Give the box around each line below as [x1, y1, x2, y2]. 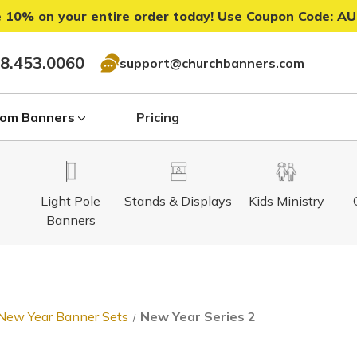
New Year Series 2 [140, 308, 257, 324]
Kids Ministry [248, 193, 324, 209]
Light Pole [41, 193, 101, 209]
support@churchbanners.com [120, 54, 304, 71]
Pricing [135, 109, 179, 125]
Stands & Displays [124, 193, 233, 209]
